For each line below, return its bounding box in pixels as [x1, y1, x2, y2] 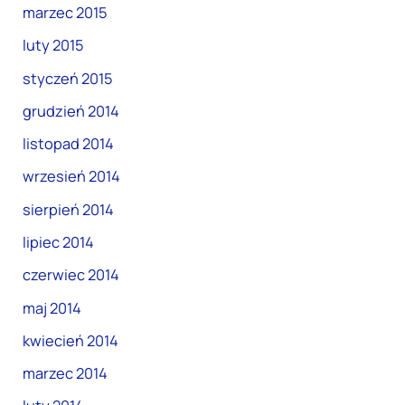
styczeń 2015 [23, 68, 113, 89]
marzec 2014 [23, 363, 108, 384]
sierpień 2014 [23, 199, 115, 220]
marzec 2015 [23, 2, 108, 23]
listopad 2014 [23, 134, 115, 155]
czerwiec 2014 [23, 265, 120, 286]
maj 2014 [23, 297, 82, 318]
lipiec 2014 [23, 232, 95, 252]
